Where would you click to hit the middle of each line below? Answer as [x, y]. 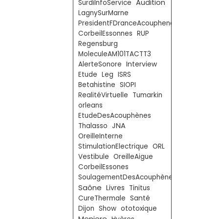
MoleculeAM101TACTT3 [115, 54]
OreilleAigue [133, 157]
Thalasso [93, 126]
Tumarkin [147, 95]
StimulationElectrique [113, 146]
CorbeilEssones [103, 167]
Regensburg [98, 44]
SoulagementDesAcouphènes [127, 177]
